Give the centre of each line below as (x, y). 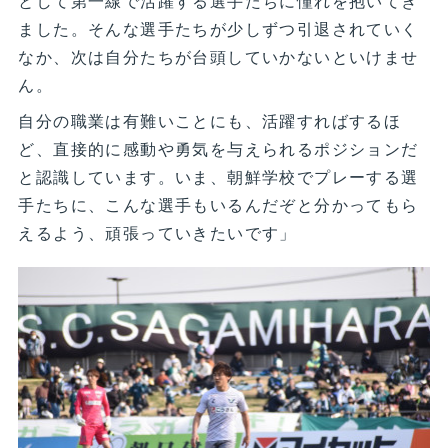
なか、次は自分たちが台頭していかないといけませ (218, 56)
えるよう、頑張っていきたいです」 (157, 232)
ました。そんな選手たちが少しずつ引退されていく (218, 28)
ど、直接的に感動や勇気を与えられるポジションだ (218, 148)
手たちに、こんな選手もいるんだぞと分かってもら (218, 204)
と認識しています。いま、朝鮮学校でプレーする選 (218, 176)
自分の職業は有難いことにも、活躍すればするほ (210, 120)
